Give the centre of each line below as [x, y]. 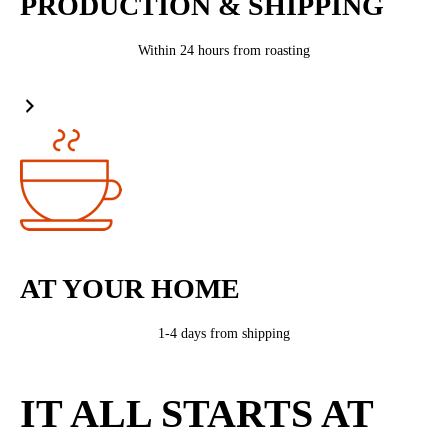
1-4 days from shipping [224, 333]
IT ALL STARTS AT [196, 413]
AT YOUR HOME [130, 288]
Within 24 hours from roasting [224, 50]
